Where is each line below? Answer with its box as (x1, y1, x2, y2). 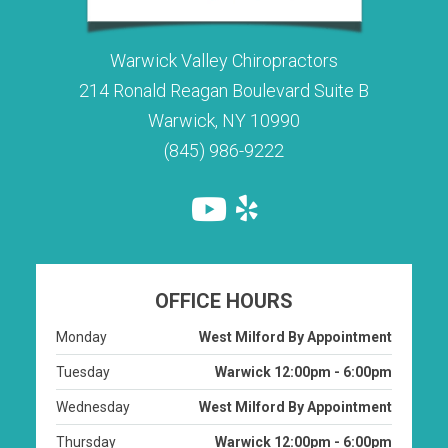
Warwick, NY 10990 (148, 132, 300, 154)
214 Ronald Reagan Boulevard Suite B (79, 102, 369, 124)
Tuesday (56, 386, 110, 403)
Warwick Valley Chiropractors (110, 72, 338, 94)
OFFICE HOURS (155, 311, 293, 336)
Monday (56, 351, 107, 368)
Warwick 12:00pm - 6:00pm (215, 386, 392, 403)
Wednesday (56, 421, 130, 438)
